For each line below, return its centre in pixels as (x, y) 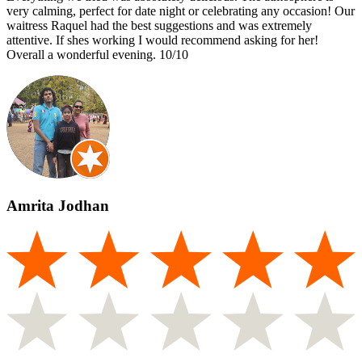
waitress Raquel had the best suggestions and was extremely (159, 26)
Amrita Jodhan (58, 206)
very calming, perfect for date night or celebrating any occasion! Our (181, 11)
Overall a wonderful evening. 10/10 (97, 55)
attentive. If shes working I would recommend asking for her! (162, 40)
